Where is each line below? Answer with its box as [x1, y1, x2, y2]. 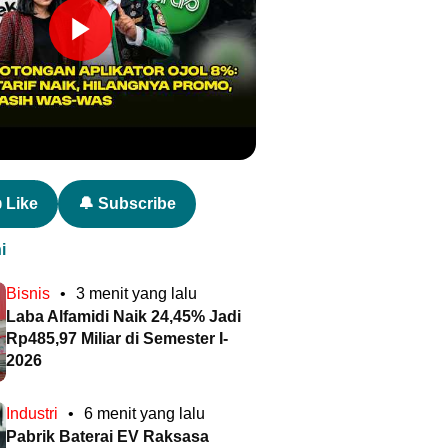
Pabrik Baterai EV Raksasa [6, 428, 209, 446]
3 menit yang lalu [76, 285, 197, 303]
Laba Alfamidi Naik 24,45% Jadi [6, 308, 241, 326]
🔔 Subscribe [78, 195, 176, 213]
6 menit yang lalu [84, 405, 205, 423]
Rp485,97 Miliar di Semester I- [6, 330, 228, 348]
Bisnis [6, 285, 50, 303]
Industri [6, 405, 58, 423]
